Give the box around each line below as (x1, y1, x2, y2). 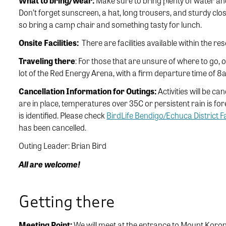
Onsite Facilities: (19, 37, 79, 49)
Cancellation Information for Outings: (19, 85, 158, 97)
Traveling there (19, 55, 75, 67)
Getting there (19, 192, 115, 213)
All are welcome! (19, 158, 80, 171)
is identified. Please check (19, 109, 106, 122)
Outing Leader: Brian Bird (19, 140, 106, 152)
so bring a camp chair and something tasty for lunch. (19, 19, 202, 31)
